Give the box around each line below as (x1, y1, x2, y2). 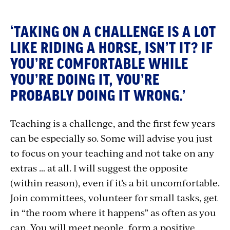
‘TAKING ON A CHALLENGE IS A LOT (10, 25, 216, 40)
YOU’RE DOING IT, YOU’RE (10, 72, 160, 87)
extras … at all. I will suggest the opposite (10, 161, 188, 174)
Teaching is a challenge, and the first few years (10, 116, 215, 129)
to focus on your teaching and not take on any (10, 146, 214, 159)
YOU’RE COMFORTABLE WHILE (10, 56, 188, 71)
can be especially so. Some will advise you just (10, 131, 213, 144)
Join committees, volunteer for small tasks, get (10, 190, 218, 204)
